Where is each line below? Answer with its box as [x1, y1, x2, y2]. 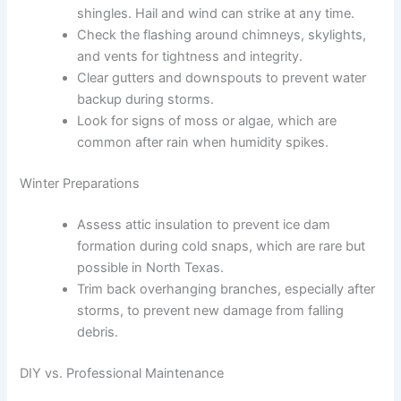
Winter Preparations [20, 175, 141, 192]
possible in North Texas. [77, 260, 225, 277]
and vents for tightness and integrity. [77, 48, 303, 65]
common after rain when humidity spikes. [77, 134, 329, 151]
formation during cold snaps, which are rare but [77, 238, 366, 255]
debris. [77, 324, 119, 341]
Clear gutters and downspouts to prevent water [77, 70, 367, 87]
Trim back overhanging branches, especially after [77, 281, 376, 298]
